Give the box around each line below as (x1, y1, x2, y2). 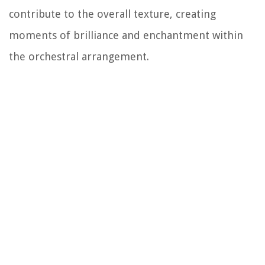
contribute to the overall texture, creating (9, 7, 216, 20)
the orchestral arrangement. (9, 50, 149, 63)
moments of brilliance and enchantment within (9, 28, 243, 41)
